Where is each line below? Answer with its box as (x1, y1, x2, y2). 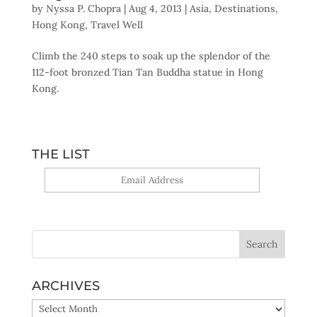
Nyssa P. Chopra (45, 1, 121, 15)
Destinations (214, 1, 275, 15)
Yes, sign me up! (120, 195, 184, 206)
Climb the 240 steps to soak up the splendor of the (31, 49, 270, 62)
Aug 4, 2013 (128, 1, 182, 15)
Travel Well (90, 18, 143, 31)
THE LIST (31, 146, 90, 162)
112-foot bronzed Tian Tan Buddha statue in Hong (31, 65, 263, 79)
